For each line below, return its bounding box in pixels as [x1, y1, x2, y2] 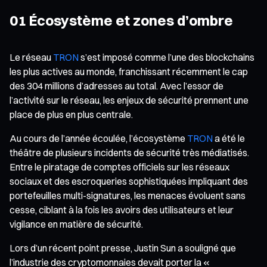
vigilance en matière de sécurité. [10, 218, 143, 230]
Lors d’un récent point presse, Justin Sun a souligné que [10, 241, 236, 254]
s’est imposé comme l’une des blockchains [79, 51, 254, 63]
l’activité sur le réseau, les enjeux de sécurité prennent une [10, 94, 249, 106]
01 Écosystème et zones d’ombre [10, 11, 233, 29]
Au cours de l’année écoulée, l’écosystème [10, 132, 187, 144]
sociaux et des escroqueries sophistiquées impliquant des [10, 175, 248, 187]
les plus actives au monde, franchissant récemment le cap [10, 65, 248, 77]
